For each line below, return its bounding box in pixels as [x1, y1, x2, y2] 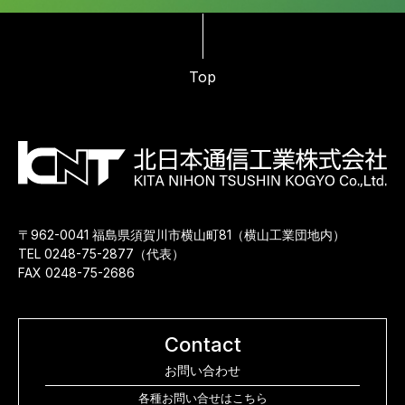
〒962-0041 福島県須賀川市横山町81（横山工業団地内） [18, 227, 345, 242]
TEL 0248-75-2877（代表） [18, 246, 184, 261]
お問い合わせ [165, 363, 240, 378]
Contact [164, 333, 241, 356]
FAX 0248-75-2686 [18, 265, 135, 280]
